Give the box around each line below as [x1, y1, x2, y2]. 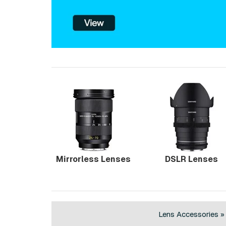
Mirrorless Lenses [55, 154, 131, 164]
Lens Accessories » [158, 209, 224, 218]
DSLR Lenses [165, 154, 218, 164]
